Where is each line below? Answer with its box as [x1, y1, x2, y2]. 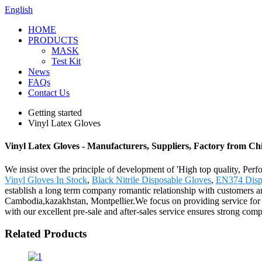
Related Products [5, 227, 87, 240]
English [5, 5, 33, 15]
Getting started [28, 108, 82, 118]
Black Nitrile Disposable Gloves [92, 174, 211, 185]
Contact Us [28, 88, 70, 98]
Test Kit [51, 56, 81, 66]
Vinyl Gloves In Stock [5, 174, 87, 185]
